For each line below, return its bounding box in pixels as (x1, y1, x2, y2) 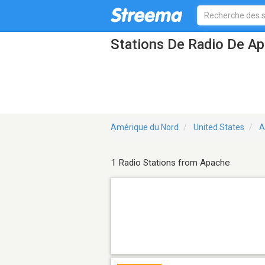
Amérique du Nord (111, 122, 179, 132)
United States (193, 122, 244, 132)
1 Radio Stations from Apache (111, 157, 230, 169)
